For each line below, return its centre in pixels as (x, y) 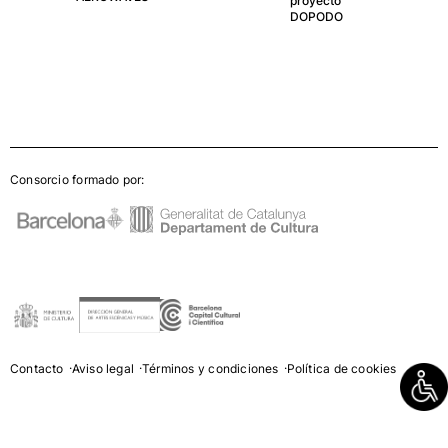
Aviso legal (102, 369)
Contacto (37, 369)
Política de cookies (341, 369)
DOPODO (316, 17)
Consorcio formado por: (77, 180)
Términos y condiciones (210, 369)
